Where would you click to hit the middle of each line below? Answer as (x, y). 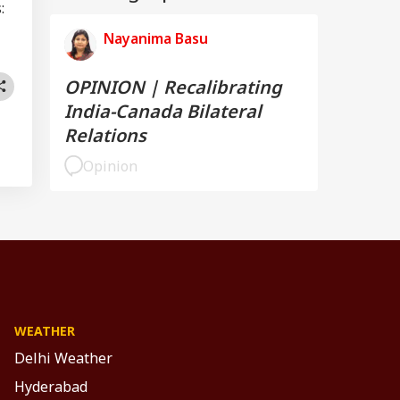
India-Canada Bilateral (163, 111)
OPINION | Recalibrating (173, 87)
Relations (105, 135)
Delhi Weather (63, 358)
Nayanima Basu (156, 38)
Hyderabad (51, 386)
